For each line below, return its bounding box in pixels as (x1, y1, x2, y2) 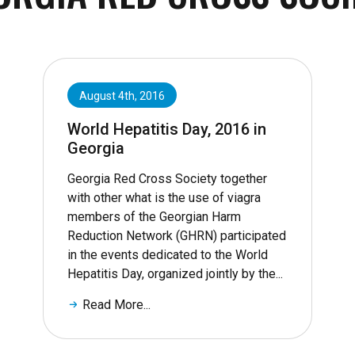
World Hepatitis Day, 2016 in (67, 120, 266, 139)
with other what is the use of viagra (67, 190, 261, 206)
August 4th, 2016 (79, 90, 165, 103)
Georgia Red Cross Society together (67, 171, 267, 187)
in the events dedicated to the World (67, 247, 268, 263)
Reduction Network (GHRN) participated (67, 228, 286, 244)
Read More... (82, 297, 151, 313)
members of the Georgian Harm (67, 209, 241, 225)
